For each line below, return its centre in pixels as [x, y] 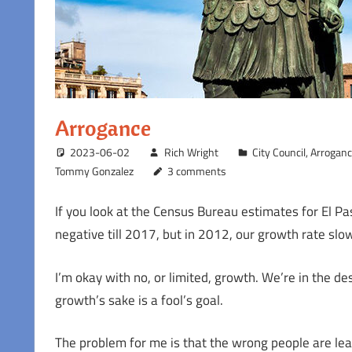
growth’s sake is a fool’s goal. [139, 300]
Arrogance [103, 127]
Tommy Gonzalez [94, 170]
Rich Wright [191, 152]
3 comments [197, 170]
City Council [279, 152]
